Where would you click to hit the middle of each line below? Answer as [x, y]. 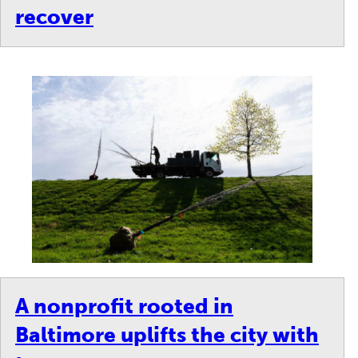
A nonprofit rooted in [124, 307]
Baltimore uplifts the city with [167, 336]
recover [54, 18]
